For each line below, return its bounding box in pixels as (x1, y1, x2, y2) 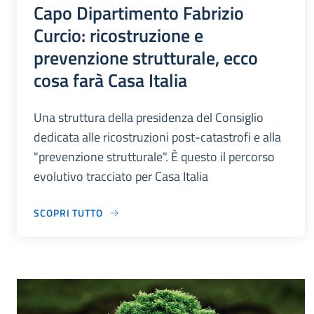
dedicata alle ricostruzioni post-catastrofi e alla (34, 128, 281, 147)
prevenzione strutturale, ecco (34, 43, 258, 72)
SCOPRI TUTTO (34, 205, 103, 221)
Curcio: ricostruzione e (34, 21, 203, 50)
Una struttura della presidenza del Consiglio (34, 108, 264, 128)
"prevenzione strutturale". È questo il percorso (34, 147, 275, 167)
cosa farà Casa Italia (34, 66, 187, 95)
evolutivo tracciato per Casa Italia (34, 167, 208, 186)
